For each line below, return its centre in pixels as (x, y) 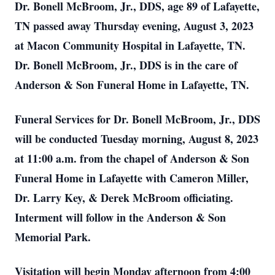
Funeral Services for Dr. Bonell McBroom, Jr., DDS (137, 119)
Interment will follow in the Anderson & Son (120, 217)
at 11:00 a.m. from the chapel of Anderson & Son (132, 158)
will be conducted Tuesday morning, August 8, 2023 (137, 139)
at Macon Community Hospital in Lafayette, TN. (130, 45)
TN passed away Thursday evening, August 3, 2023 (134, 26)
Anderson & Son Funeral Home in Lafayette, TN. (132, 85)
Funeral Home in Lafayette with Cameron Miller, (132, 178)
